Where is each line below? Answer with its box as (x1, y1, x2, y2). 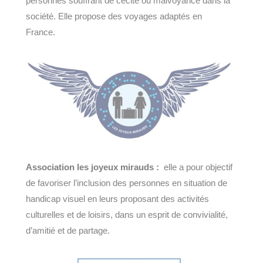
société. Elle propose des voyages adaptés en (26, 11, 202, 22)
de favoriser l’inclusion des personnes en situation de (26, 178, 227, 188)
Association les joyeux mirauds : (26, 162, 161, 173)
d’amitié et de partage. (26, 225, 110, 236)
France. (26, 27, 55, 38)
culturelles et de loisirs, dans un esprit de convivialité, (26, 210, 228, 220)
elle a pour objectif (161, 162, 232, 173)
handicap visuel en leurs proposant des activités (26, 194, 209, 204)
